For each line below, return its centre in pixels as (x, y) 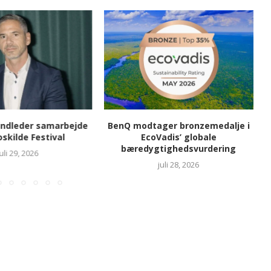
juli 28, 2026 (179, 165)
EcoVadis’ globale (179, 137)
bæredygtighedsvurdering (179, 149)
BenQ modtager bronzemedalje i (179, 126)
